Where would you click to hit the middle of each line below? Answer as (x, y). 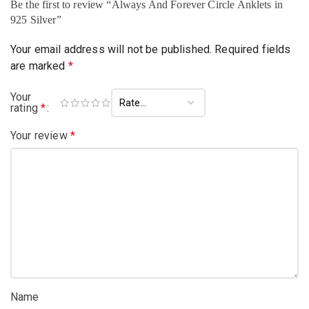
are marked (39, 66)
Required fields (253, 49)
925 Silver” (36, 20)
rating (26, 108)
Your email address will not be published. (111, 49)
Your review (40, 136)
